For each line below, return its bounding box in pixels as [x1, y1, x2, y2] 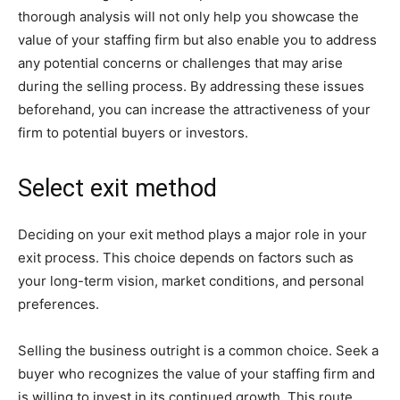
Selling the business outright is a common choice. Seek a [18, 342, 379, 359]
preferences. [18, 296, 99, 312]
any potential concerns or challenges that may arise [18, 54, 343, 71]
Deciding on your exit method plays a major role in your [18, 226, 367, 243]
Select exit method [18, 174, 217, 203]
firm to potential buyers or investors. [18, 124, 248, 141]
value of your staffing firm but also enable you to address [18, 31, 377, 48]
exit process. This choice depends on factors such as [18, 249, 354, 266]
